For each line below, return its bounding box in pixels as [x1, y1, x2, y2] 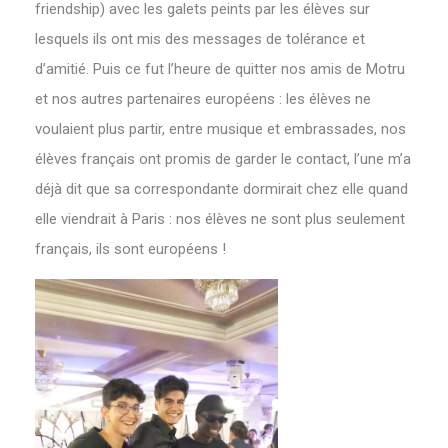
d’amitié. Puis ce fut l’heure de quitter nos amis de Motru [35, 59, 405, 78]
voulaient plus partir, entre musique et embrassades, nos [35, 119, 406, 138]
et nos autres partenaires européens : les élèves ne [35, 89, 371, 108]
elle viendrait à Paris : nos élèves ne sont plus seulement [35, 209, 405, 228]
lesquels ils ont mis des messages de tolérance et [35, 29, 365, 48]
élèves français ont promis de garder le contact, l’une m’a [35, 149, 411, 168]
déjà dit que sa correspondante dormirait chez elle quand [35, 179, 408, 198]
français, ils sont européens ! [35, 239, 226, 258]
